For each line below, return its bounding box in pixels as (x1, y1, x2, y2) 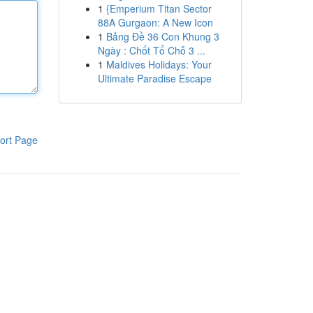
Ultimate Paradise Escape (97, 71, 212, 85)
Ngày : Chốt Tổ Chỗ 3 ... (97, 43, 205, 57)
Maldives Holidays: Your (105, 57, 212, 71)
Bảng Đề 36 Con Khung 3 (105, 29, 219, 43)
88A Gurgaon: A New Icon (97, 15, 213, 29)
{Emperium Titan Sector (105, 1, 212, 15)
